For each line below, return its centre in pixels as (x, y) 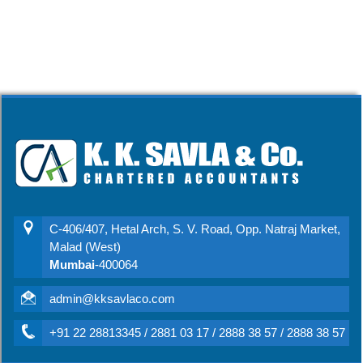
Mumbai (72, 265)
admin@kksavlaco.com (112, 299)
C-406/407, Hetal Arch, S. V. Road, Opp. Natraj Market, (195, 229)
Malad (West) (85, 247)
